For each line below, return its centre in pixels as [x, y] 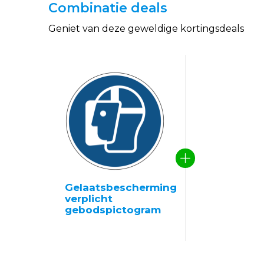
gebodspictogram [113, 210]
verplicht [89, 199]
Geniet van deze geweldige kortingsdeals [146, 29]
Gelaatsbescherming [121, 187]
